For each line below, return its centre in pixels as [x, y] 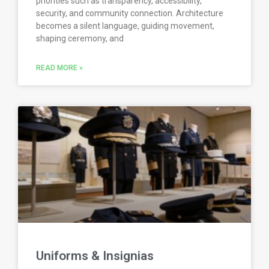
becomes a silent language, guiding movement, [125, 26]
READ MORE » [59, 68]
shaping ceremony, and [80, 39]
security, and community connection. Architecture [130, 14]
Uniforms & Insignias [95, 256]
